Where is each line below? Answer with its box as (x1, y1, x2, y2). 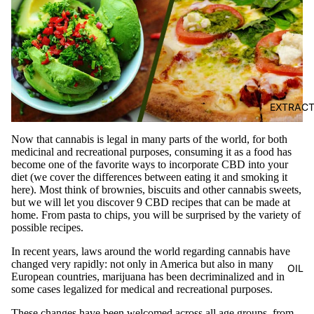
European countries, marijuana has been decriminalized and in (11, 270, 285, 282)
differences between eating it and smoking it (93, 170, 287, 183)
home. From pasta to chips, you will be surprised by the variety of (11, 208, 301, 221)
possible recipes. (11, 221, 83, 233)
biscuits (148, 183, 181, 196)
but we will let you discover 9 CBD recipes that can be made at (11, 196, 290, 208)
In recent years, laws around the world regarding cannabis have (11, 245, 290, 257)
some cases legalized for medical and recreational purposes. (11, 282, 273, 295)
